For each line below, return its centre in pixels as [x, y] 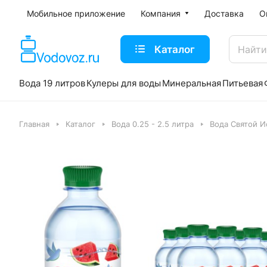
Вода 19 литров [52, 83]
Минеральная [192, 83]
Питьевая [243, 83]
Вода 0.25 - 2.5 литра [153, 124]
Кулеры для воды [124, 83]
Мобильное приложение [76, 13]
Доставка [224, 13]
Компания [161, 13]
